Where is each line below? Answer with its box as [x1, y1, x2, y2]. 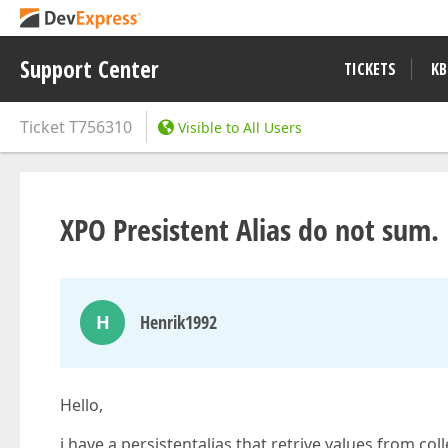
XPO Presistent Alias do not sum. [60, 209, 439, 250]
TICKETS [344, 58, 396, 80]
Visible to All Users [178, 118, 302, 137]
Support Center [20, 53, 159, 85]
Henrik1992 [140, 310, 217, 334]
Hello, [60, 394, 103, 416]
